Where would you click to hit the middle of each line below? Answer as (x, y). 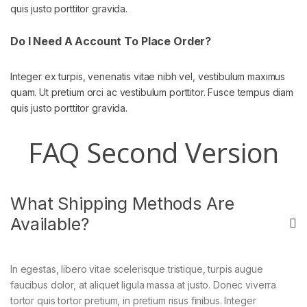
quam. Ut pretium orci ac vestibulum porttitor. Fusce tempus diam (152, 93)
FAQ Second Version (153, 153)
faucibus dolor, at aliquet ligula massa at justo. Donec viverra (144, 285)
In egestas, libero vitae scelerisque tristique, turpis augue (137, 269)
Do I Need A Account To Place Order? (111, 41)
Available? (50, 224)
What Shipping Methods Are (122, 204)
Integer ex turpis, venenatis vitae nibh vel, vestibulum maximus (148, 77)
